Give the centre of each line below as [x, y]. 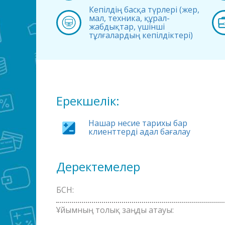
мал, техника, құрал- [129, 18]
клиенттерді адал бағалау [140, 131]
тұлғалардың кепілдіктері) [141, 35]
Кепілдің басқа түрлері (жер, [144, 9]
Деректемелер [98, 166]
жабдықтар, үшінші [127, 26]
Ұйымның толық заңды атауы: [115, 210]
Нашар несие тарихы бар [138, 123]
